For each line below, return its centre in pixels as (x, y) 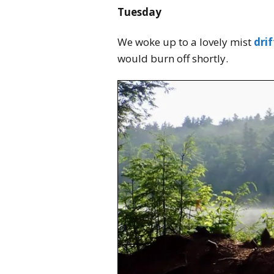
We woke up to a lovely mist (186, 42)
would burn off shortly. (173, 58)
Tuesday (139, 12)
